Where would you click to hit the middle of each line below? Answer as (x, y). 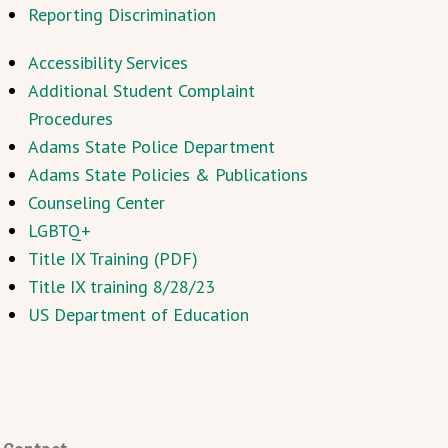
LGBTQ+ (59, 230)
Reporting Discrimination (121, 14)
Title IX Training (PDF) (112, 258)
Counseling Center (96, 202)
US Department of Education (138, 314)
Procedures (70, 118)
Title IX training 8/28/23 (121, 286)
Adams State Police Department (151, 146)
